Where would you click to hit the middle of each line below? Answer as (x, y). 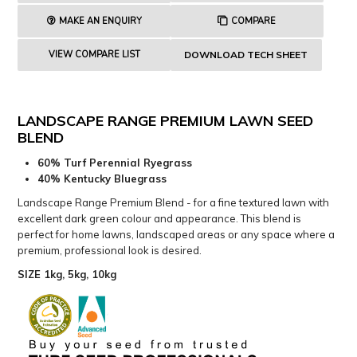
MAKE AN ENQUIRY (100, 22)
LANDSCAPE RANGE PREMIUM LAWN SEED (166, 121)
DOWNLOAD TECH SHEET (246, 55)
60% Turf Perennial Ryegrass (117, 163)
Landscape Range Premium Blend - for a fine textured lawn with (174, 203)
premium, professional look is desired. (110, 251)
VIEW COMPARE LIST (94, 55)
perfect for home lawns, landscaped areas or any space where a (177, 235)
